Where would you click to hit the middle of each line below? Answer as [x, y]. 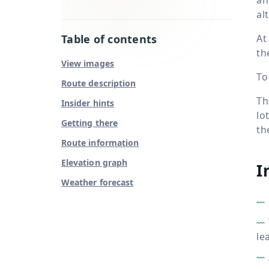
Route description [99, 83]
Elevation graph [95, 162]
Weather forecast [98, 182]
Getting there [89, 122]
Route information [100, 142]
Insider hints [88, 103]
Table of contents [109, 39]
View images [88, 63]
